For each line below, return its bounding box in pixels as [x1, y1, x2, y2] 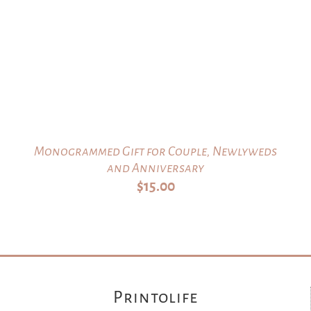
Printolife [112, 288, 198, 307]
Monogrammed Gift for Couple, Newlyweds [34, 144, 277, 159]
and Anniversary [107, 161, 204, 176]
